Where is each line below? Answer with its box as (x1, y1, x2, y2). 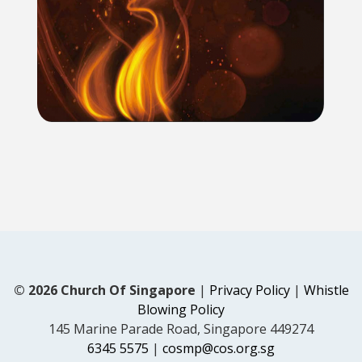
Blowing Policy (137, 300, 225, 318)
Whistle (303, 280, 349, 299)
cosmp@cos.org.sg (162, 339, 275, 357)
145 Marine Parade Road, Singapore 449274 (48, 319, 314, 338)
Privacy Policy (208, 280, 290, 299)
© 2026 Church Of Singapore (13, 280, 196, 299)
